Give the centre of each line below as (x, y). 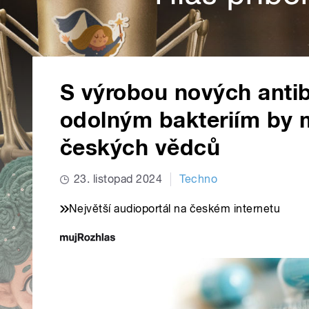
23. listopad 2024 (118, 179)
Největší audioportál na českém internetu (175, 209)
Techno (199, 179)
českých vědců (140, 148)
